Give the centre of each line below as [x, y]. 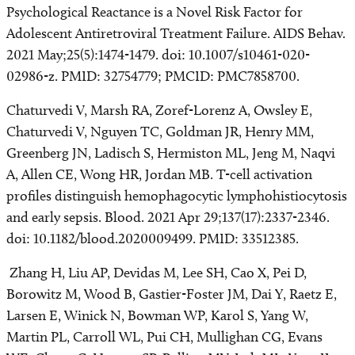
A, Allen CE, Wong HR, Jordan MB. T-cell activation [159, 174]
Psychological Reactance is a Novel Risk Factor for [155, 12]
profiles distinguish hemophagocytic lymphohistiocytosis [177, 196]
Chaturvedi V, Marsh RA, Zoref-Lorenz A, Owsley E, [159, 110]
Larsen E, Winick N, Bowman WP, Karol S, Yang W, [157, 315]
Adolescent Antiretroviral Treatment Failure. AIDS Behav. [176, 33]
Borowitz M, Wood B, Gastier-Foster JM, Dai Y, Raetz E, [172, 294]
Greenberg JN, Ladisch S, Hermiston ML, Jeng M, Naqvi [171, 153]
